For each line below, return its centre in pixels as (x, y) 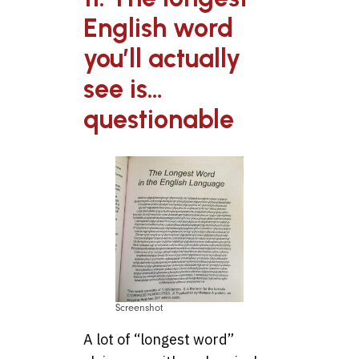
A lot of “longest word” (159, 340)
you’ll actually (162, 59)
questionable (159, 120)
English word (158, 28)
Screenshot (139, 308)
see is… (123, 89)
